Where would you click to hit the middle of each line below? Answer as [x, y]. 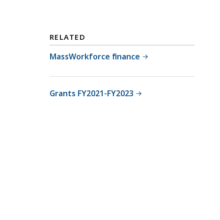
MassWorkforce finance [95, 56]
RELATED [68, 37]
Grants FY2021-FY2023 [92, 93]
